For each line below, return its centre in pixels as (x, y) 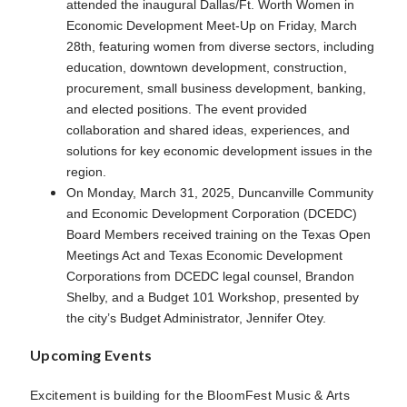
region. (86, 171)
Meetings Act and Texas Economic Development (204, 255)
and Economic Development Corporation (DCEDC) (212, 213)
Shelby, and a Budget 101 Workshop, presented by (213, 297)
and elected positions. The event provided (187, 109)
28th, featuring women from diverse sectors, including (220, 46)
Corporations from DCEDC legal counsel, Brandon (210, 276)
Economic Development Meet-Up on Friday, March (212, 25)
